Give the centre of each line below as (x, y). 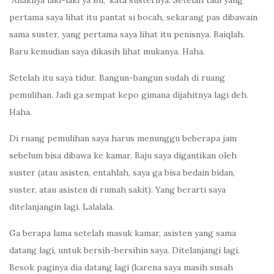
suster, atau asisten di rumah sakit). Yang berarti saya (117, 190)
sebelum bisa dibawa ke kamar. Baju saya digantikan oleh (123, 156)
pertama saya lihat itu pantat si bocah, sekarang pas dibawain (133, 17)
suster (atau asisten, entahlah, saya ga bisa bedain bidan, (122, 173)
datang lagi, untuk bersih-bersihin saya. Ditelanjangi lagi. (124, 250)
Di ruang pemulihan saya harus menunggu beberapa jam (123, 139)
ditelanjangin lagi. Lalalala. (62, 207)
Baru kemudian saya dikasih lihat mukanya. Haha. (107, 52)
